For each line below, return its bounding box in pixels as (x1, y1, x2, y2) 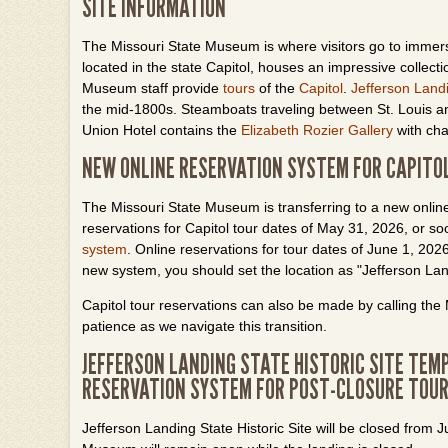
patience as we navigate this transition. (82, 318, 327, 334)
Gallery (344, 122, 393, 138)
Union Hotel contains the (82, 122, 241, 138)
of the (255, 80, 299, 96)
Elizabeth (241, 122, 303, 138)
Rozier (303, 122, 344, 138)
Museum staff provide (82, 80, 223, 96)
